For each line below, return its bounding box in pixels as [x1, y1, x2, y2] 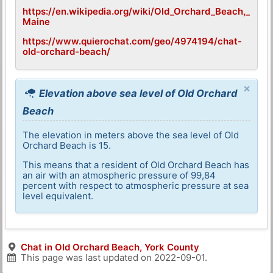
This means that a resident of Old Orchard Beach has [23, 158, 250, 171]
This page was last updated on [18, 251, 154, 263]
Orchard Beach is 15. [23, 139, 112, 151]
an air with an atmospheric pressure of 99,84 [23, 169, 216, 181]
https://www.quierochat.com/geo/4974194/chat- [23, 35, 243, 48]
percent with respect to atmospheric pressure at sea [23, 179, 249, 191]
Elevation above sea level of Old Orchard [37, 87, 238, 99]
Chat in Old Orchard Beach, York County [20, 241, 199, 253]
